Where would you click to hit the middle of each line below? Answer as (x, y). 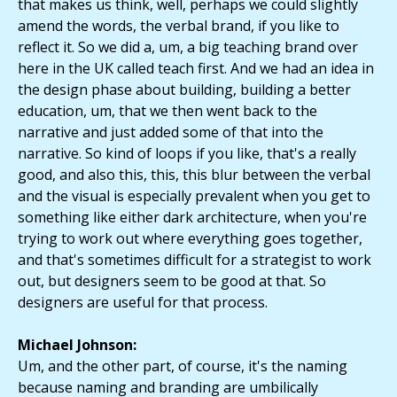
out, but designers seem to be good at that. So (172, 281)
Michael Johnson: (77, 345)
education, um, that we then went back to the (167, 111)
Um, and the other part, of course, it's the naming (183, 366)
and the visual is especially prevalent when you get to (194, 196)
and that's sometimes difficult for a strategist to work (195, 260)
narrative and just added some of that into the (171, 132)
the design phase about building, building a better (184, 90)
